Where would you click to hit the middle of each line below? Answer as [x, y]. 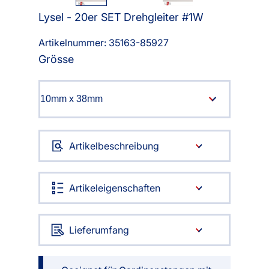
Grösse [56, 59]
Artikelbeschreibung [114, 146]
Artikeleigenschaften [115, 188]
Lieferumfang [99, 230]
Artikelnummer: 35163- [89, 43]
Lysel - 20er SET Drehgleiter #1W [121, 17]
